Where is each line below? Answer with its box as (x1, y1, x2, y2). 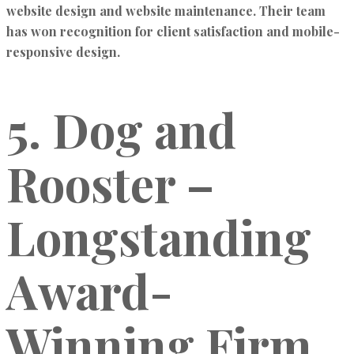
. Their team (253, 2, 326, 20)
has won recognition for (6, 23, 156, 40)
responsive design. (6, 43, 120, 61)
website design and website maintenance (6, 2, 253, 20)
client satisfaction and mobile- (156, 23, 340, 40)
